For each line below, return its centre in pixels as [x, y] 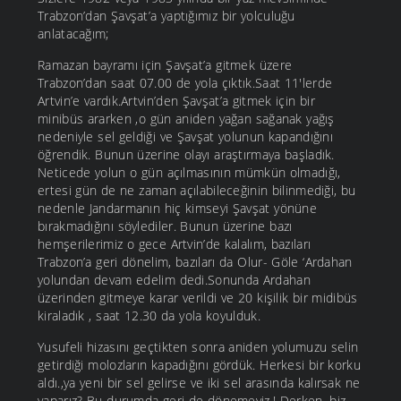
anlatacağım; [73, 34]
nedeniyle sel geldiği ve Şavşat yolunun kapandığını [186, 137]
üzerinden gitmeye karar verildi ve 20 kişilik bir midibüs [198, 298]
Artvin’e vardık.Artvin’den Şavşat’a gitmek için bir [176, 101]
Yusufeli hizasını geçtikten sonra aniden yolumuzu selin [198, 347]
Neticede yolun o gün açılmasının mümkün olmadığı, [189, 173]
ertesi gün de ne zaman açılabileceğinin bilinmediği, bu [197, 191]
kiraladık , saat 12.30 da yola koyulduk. [149, 316]
